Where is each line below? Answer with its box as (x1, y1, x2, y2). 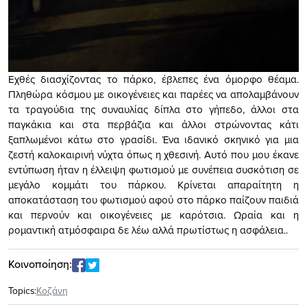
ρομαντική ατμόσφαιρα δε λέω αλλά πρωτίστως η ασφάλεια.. (8, 223, 288, 238)
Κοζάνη (36, 284, 68, 298)
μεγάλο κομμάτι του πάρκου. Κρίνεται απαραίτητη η (8, 177, 299, 193)
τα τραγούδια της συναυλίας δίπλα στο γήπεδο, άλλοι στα (8, 102, 299, 117)
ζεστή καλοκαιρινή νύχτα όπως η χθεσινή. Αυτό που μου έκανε (8, 147, 299, 162)
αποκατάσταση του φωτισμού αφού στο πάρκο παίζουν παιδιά (8, 193, 299, 208)
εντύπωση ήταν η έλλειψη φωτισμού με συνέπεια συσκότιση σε (8, 162, 299, 177)
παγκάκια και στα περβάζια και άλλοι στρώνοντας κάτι (8, 117, 299, 132)
